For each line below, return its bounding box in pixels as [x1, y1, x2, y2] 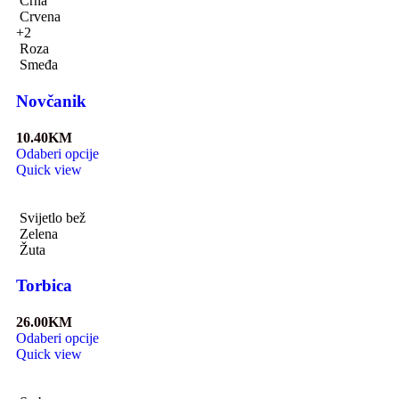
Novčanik [16, 91, 86, 110]
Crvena [20, 9, 61, 25]
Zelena [20, 225, 58, 241]
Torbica [16, 276, 72, 296]
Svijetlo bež [20, 209, 85, 225]
